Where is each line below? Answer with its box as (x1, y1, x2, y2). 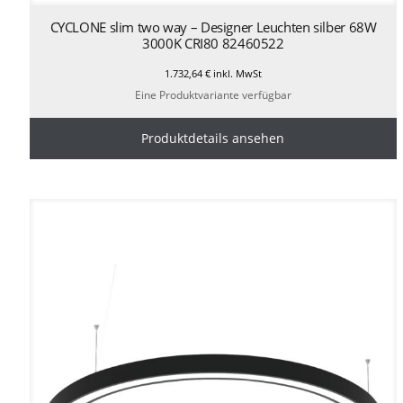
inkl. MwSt (210, 66, 262, 80)
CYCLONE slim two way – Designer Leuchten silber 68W (49, 17, 377, 36)
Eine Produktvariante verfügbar (134, 87, 291, 103)
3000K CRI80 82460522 (142, 33, 284, 52)
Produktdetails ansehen (141, 130, 285, 148)
